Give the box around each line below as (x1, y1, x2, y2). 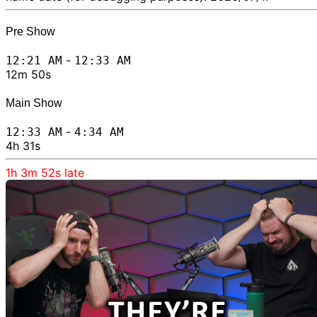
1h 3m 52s (6, 165, 64, 180)
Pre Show (6, 25, 55, 38)
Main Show (6, 96, 62, 109)
